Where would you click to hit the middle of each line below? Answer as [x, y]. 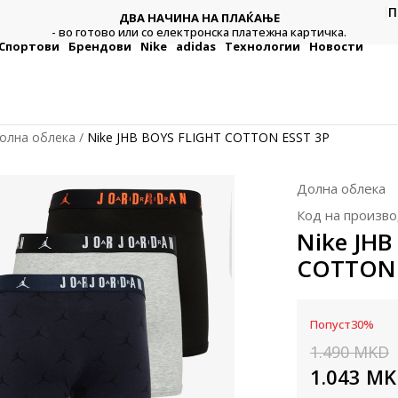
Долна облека [341, 188]
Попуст [330, 324]
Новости [336, 46]
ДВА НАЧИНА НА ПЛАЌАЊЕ [199, 17]
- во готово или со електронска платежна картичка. [199, 32]
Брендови [99, 46]
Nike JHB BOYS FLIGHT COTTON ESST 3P [208, 137]
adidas [195, 46]
